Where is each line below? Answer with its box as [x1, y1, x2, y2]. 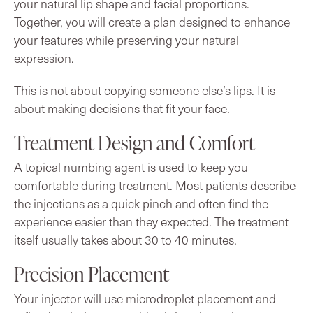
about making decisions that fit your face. [14, 99, 230, 117]
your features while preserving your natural [14, 31, 239, 48]
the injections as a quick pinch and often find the [14, 194, 268, 212]
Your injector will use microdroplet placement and [14, 289, 276, 307]
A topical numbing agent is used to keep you [14, 158, 248, 175]
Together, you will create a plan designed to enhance [14, 13, 290, 30]
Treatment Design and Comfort [14, 129, 255, 156]
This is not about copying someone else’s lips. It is [14, 81, 275, 99]
